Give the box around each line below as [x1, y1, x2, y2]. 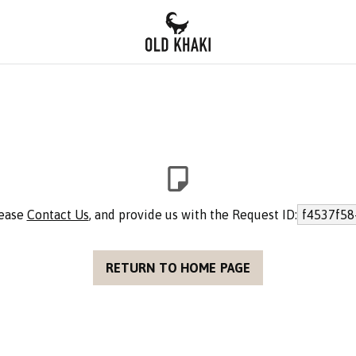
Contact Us [26, 207, 89, 222]
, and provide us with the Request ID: [88, 207, 297, 222]
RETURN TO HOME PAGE [105, 261, 251, 275]
